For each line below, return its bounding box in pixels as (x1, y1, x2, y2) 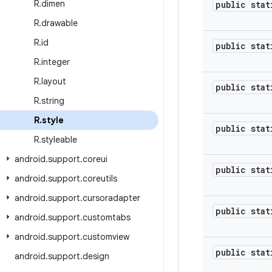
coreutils (83, 173, 117, 184)
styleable (41, 134, 77, 145)
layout (41, 76, 66, 87)
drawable (41, 18, 78, 29)
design (83, 251, 109, 262)
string (41, 95, 64, 106)
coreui (83, 154, 107, 165)
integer (41, 56, 70, 67)
